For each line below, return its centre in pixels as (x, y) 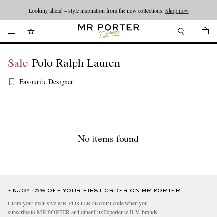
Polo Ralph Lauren (76, 62)
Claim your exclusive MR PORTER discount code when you (78, 203)
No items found (108, 138)
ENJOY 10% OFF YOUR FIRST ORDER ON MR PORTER (94, 191)
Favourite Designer (46, 82)
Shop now (177, 10)
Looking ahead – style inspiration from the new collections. (97, 10)
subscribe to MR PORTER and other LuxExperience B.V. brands (83, 212)
